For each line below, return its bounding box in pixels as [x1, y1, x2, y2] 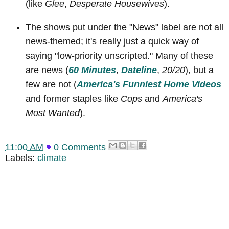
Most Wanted [26, 107, 80, 118]
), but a [185, 64, 214, 75]
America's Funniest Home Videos [77, 79, 221, 89]
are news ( [26, 64, 68, 75]
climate [37, 152, 66, 163]
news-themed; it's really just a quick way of [26, 36, 199, 47]
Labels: [5, 152, 37, 163]
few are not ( [26, 79, 77, 89]
